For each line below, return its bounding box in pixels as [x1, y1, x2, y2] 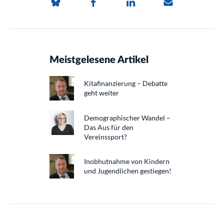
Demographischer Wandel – [84, 113, 170, 122]
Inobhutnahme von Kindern [84, 157, 169, 165]
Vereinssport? [84, 132, 127, 141]
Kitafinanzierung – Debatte [84, 79, 167, 87]
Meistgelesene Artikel [49, 55, 148, 65]
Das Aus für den [84, 123, 133, 131]
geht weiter [84, 88, 119, 97]
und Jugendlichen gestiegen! [84, 166, 171, 175]
